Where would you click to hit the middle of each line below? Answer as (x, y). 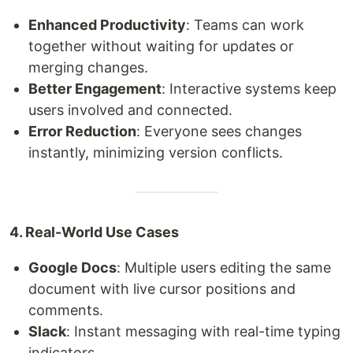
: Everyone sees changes (219, 131)
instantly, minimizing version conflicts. (156, 152)
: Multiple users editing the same (224, 268)
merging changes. (88, 67)
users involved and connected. (130, 110)
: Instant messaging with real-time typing (203, 331)
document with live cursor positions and (162, 289)
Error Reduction (82, 131)
